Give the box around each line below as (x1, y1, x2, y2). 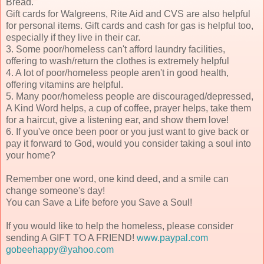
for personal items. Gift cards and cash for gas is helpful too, (6, 20, 253, 31)
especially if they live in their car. (6, 32, 140, 42)
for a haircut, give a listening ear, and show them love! (6, 114, 229, 125)
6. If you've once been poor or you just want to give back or (6, 126, 249, 137)
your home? (6, 150, 55, 160)
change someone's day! (6, 185, 105, 196)
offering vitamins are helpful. (6, 79, 123, 90)
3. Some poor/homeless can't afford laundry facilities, (6, 44, 225, 54)
